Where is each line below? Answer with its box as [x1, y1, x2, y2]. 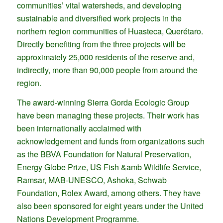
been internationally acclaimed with [16, 122, 141, 134]
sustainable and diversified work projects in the [16, 12, 182, 24]
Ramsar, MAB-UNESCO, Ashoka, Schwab [16, 174, 167, 186]
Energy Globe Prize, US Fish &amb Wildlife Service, [16, 161, 201, 173]
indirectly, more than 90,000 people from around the [16, 64, 198, 76]
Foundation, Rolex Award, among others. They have [16, 187, 201, 199]
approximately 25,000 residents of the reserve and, [16, 51, 195, 63]
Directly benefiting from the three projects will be [16, 38, 186, 50]
